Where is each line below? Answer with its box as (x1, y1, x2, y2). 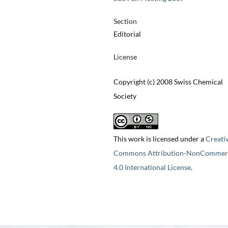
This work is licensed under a (113, 134, 206, 144)
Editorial (113, 30, 141, 39)
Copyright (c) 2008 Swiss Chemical (113, 77, 223, 87)
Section (113, 17, 137, 26)
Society (113, 92, 136, 101)
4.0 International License (113, 163, 191, 172)
